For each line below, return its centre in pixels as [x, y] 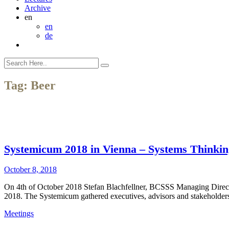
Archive [38, 8]
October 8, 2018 [30, 170]
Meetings [19, 214]
